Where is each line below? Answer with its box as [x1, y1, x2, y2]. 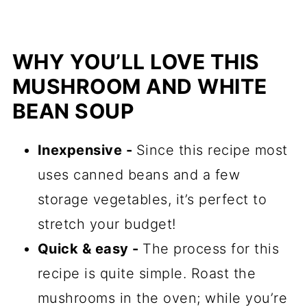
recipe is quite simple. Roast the [37, 265, 256, 282]
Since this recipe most [136, 142, 288, 159]
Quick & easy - [37, 241, 143, 258]
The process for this [143, 241, 280, 258]
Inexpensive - [37, 142, 136, 159]
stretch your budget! [37, 216, 176, 233]
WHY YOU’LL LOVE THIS [12, 49, 260, 75]
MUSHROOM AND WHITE [12, 74, 267, 99]
